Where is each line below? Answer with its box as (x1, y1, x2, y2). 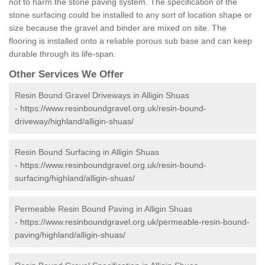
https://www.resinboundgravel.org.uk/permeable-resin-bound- (20, 217, 250, 227)
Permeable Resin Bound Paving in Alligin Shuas (15, 204, 192, 214)
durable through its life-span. (9, 49, 116, 59)
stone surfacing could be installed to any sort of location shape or (9, 10, 252, 20)
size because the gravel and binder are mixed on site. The (9, 23, 227, 33)
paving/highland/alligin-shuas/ (15, 230, 125, 240)
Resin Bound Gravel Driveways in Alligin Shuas (15, 91, 189, 101)
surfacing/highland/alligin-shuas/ (15, 173, 135, 183)
